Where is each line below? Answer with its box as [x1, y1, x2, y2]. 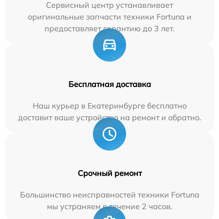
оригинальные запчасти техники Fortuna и [27, 11, 192, 22]
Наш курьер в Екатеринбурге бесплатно [32, 100, 187, 110]
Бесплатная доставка [68, 79, 151, 89]
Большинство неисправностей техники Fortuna [20, 189, 199, 199]
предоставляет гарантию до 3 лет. [44, 23, 175, 33]
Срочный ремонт [77, 168, 142, 178]
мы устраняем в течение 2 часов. [46, 201, 173, 211]
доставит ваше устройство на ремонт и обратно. [18, 112, 201, 122]
